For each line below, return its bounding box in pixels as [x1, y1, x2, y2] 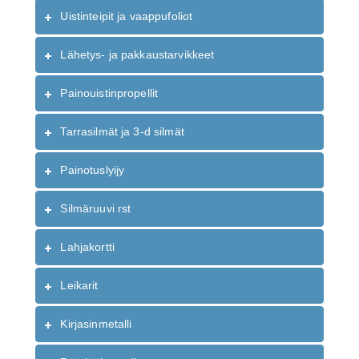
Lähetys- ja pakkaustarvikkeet [60, 48, 215, 62]
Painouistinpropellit [60, 87, 159, 100]
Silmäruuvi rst [60, 202, 131, 216]
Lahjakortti [60, 240, 115, 254]
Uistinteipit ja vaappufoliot [60, 10, 193, 23]
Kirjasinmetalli [60, 317, 132, 331]
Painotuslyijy [60, 163, 125, 177]
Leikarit [60, 279, 99, 292]
